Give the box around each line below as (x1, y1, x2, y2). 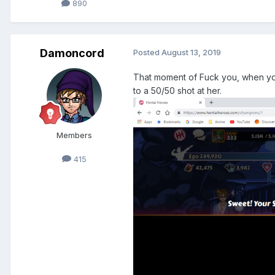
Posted (133, 47, 161, 57)
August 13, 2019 (161, 47, 221, 57)
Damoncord (39, 46, 104, 60)
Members (56, 130, 92, 140)
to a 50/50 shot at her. (133, 85, 222, 96)
